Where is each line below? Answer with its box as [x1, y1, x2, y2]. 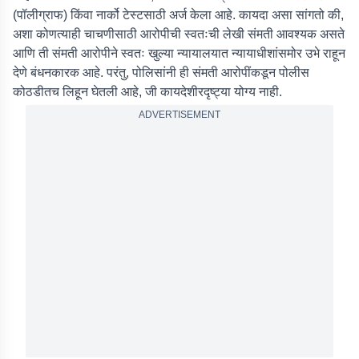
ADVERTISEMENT [139, 109, 220, 120]
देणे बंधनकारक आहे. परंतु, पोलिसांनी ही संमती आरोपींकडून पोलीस [13, 66, 309, 79]
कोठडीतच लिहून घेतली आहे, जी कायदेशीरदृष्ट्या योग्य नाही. [13, 85, 282, 99]
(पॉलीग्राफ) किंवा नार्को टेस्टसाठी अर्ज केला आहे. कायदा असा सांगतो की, [13, 8, 344, 22]
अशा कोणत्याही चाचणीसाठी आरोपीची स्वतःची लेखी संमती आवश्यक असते [13, 27, 345, 41]
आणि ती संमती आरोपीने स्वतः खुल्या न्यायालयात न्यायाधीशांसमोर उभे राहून [13, 46, 345, 60]
